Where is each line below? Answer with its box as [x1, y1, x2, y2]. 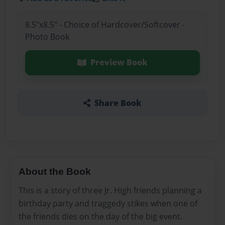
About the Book [19, 166, 91, 177]
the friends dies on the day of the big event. [19, 211, 182, 222]
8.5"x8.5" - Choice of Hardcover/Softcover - [25, 19, 185, 31]
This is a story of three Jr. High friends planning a [19, 185, 202, 196]
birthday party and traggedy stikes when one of [19, 198, 197, 209]
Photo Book [25, 31, 69, 43]
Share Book [94, 97, 142, 108]
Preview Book [90, 57, 148, 68]
